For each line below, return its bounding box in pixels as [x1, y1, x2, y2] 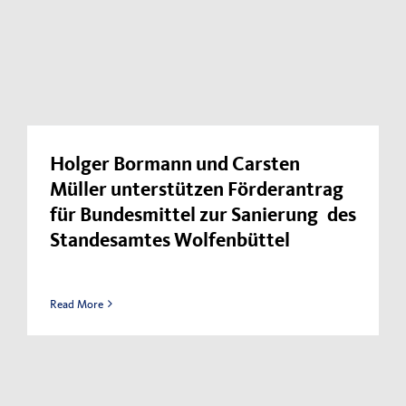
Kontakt [68, 13, 126, 28]
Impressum [68, 50, 149, 65]
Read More [50, 296, 103, 311]
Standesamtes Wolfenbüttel [50, 232, 290, 251]
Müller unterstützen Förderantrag [50, 181, 343, 200]
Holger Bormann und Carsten [50, 156, 300, 175]
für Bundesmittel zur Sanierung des [50, 207, 356, 226]
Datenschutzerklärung [68, 87, 227, 102]
